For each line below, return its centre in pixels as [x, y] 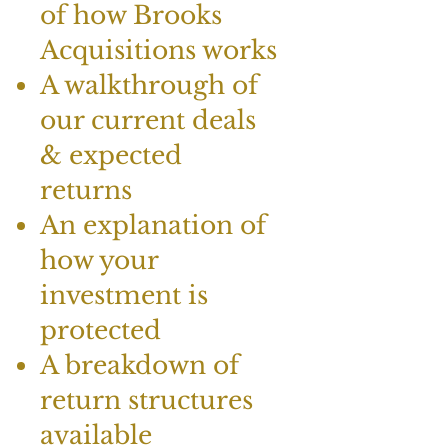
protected [100, 331]
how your [99, 261]
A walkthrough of [149, 86]
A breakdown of [139, 366]
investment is [124, 296]
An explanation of [153, 226]
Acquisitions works [158, 51]
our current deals [148, 121]
